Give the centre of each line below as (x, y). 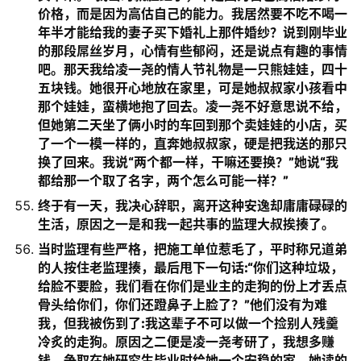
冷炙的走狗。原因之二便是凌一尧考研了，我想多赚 (186, 342)
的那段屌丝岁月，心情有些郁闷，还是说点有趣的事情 (193, 51)
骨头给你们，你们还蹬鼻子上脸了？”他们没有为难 (183, 305)
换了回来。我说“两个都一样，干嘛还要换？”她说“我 (188, 162)
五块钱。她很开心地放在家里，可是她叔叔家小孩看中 (193, 88)
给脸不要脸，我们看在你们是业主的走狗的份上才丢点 (193, 286)
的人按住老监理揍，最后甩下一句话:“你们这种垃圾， (191, 268)
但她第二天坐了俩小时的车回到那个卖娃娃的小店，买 (193, 125)
